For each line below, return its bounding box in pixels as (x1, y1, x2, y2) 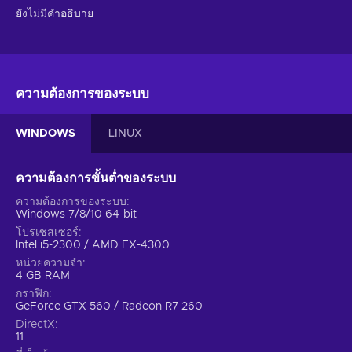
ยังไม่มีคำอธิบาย (16, 8, 93, 20)
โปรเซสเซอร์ (16, 226, 79, 238)
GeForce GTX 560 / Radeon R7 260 (16, 300, 203, 312)
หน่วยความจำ (16, 257, 82, 269)
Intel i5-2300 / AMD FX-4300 (16, 239, 170, 251)
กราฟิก (16, 288, 49, 299)
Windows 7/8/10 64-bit (16, 208, 137, 220)
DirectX (16, 318, 55, 330)
